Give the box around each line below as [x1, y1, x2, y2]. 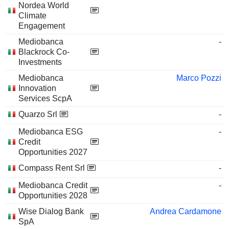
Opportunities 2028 [18, 191, 87, 200]
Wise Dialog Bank [18, 207, 84, 216]
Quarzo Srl [18, 110, 57, 119]
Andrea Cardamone [150, 207, 221, 216]
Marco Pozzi [176, 74, 221, 82]
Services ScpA [18, 94, 72, 103]
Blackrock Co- [18, 48, 70, 56]
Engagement [18, 21, 65, 30]
